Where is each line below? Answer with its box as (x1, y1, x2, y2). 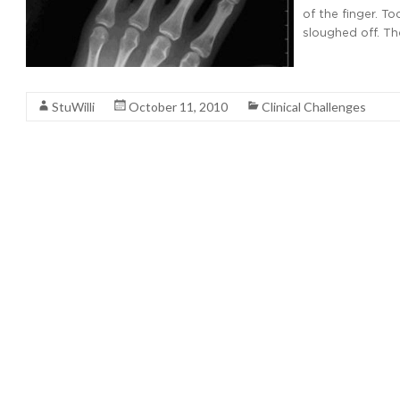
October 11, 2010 (129, 99, 228, 114)
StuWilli (52, 99, 95, 114)
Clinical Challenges (262, 99, 366, 114)
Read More (303, 58, 366, 71)
